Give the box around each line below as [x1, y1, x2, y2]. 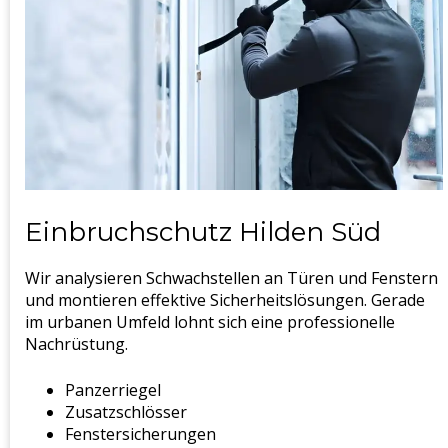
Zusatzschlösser [65, 401, 187, 424]
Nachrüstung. [25, 333, 128, 356]
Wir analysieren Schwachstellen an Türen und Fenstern [25, 267, 438, 290]
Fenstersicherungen [65, 423, 216, 446]
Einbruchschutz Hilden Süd [25, 215, 381, 248]
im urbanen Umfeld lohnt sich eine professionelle [25, 311, 395, 334]
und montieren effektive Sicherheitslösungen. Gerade [25, 289, 425, 312]
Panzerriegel [65, 379, 161, 402]
